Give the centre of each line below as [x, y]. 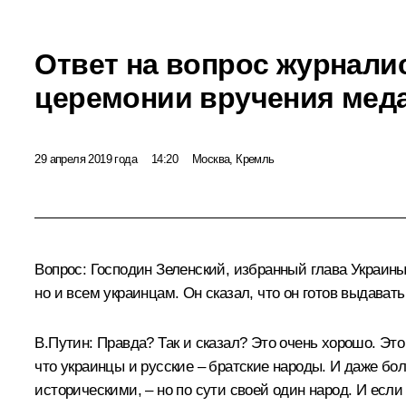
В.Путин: [64, 343]
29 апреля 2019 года [86, 159]
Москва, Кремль [233, 159]
